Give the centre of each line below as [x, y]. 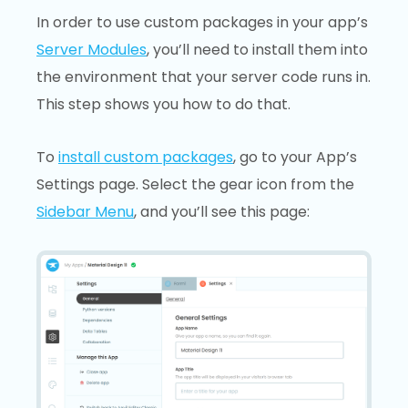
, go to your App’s [295, 157]
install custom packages [146, 157]
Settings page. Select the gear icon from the [195, 184]
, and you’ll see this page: [222, 211]
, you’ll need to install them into [257, 50]
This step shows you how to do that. [163, 105]
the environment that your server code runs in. [204, 77]
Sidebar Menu [85, 211]
